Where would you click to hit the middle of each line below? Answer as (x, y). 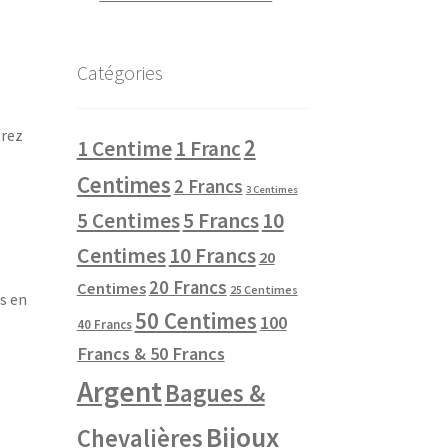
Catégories (119, 72)
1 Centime (124, 149)
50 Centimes (195, 321)
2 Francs (208, 186)
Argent (119, 392)
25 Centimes (263, 290)
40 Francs (104, 325)
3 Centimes (271, 190)
